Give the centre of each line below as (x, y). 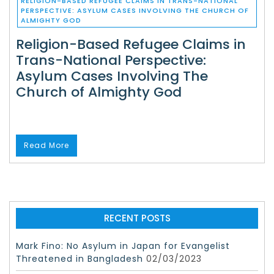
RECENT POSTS (137, 218)
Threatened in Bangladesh (80, 259)
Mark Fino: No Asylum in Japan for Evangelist (123, 246)
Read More (46, 145)
